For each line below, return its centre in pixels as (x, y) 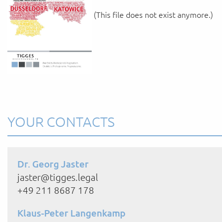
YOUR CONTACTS (61, 122)
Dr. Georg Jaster (53, 164)
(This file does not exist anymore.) (152, 14)
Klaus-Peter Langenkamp (71, 213)
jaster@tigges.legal (59, 177)
